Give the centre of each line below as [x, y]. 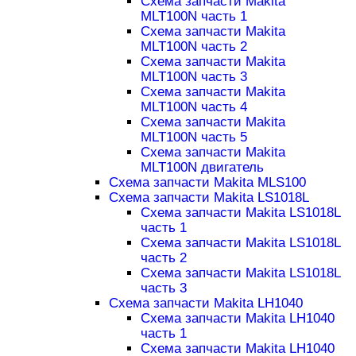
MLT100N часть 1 [193, 17]
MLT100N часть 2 [193, 47]
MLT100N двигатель [202, 168]
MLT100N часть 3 [193, 77]
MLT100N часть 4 [193, 107]
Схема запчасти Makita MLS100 [207, 183]
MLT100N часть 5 [193, 137]
